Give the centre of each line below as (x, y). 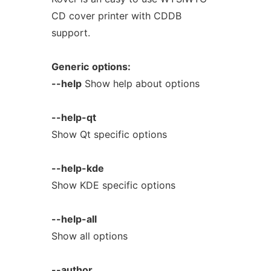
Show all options (89, 236)
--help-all (74, 219)
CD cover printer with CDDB (116, 16)
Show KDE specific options (113, 185)
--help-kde (77, 168)
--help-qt (73, 117)
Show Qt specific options (109, 134)
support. (70, 33)
